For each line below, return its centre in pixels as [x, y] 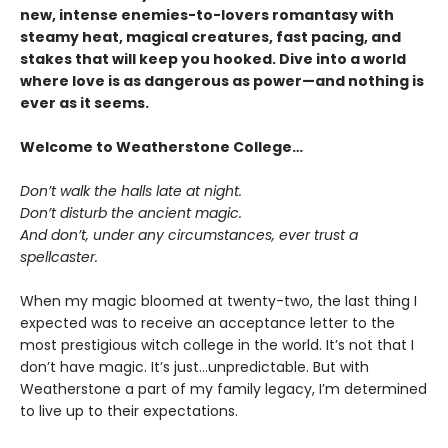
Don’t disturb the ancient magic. [131, 212]
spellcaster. [59, 256]
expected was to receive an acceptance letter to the [207, 322]
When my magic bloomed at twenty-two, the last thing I [218, 300]
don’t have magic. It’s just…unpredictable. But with [194, 366]
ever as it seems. [84, 102]
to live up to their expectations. [129, 410]
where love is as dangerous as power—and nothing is [222, 80]
